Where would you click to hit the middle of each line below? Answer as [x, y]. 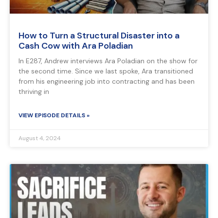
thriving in [34, 92]
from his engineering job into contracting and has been [107, 82]
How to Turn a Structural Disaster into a [99, 36]
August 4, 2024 [40, 138]
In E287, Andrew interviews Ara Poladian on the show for [108, 61]
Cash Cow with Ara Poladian [76, 46]
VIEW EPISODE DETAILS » [54, 116]
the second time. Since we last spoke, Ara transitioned [106, 71]
